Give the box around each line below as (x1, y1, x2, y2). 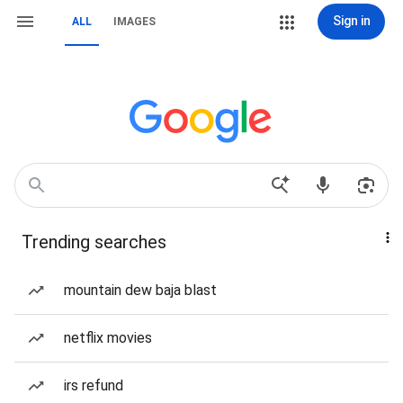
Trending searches (22, 231, 166, 253)
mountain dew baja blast (64, 282, 217, 299)
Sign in (332, 13, 371, 28)
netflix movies (64, 329, 152, 346)
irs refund (64, 377, 123, 394)
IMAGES (113, 15, 156, 28)
